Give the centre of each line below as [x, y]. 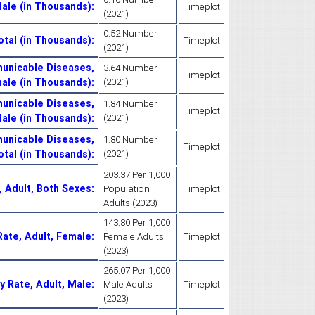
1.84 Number [130, 103]
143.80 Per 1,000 [137, 222]
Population [127, 188]
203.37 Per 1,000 [137, 174]
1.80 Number [130, 139]
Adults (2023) [130, 202]
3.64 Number [130, 67]
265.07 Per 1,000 [137, 270]
